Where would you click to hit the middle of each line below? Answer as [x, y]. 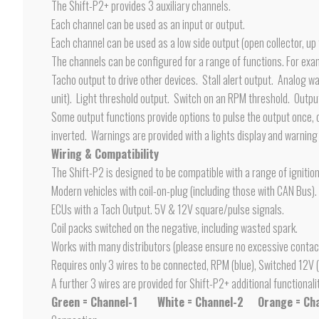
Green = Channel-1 [96, 302]
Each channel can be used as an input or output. [148, 24]
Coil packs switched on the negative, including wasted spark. [174, 228]
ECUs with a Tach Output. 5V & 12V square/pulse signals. [168, 209]
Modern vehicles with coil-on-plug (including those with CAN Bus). [184, 191]
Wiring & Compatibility [105, 154]
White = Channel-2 [200, 302]
